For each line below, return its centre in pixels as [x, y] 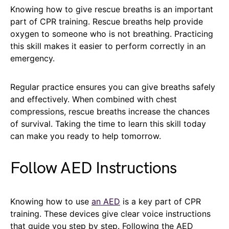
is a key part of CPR [161, 201]
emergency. [32, 58]
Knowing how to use [51, 201]
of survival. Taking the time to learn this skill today [108, 123]
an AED [106, 201]
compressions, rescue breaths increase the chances [110, 111]
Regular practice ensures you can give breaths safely [113, 87]
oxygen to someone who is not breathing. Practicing [112, 33]
